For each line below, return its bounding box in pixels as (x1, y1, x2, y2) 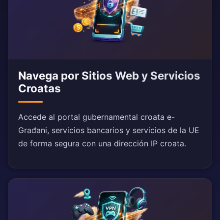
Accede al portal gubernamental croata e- (18, 112, 175, 122)
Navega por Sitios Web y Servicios (18, 69, 200, 82)
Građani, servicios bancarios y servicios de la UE (18, 125, 199, 136)
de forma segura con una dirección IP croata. (18, 138, 186, 149)
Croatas (18, 82, 61, 95)
